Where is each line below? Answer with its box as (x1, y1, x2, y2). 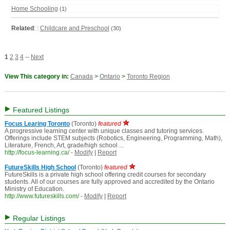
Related (11, 25, 34, 32)
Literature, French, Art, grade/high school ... (4, 142, 124, 149)
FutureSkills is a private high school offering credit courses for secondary (4, 171, 206, 179)
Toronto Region (126, 73, 170, 81)
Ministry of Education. (4, 185, 64, 193)
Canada (70, 73, 93, 81)
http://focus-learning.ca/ (4, 149, 69, 157)
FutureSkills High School (4, 164, 76, 171)
